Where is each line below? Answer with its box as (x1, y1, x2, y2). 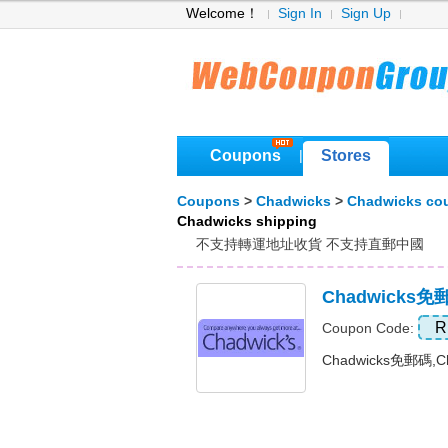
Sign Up (341, 6, 391, 21)
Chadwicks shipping (177, 214, 317, 229)
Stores (321, 147, 371, 164)
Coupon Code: (322, 321, 418, 336)
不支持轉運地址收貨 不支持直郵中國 (196, 236, 424, 252)
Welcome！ (186, 6, 259, 21)
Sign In (278, 6, 322, 21)
